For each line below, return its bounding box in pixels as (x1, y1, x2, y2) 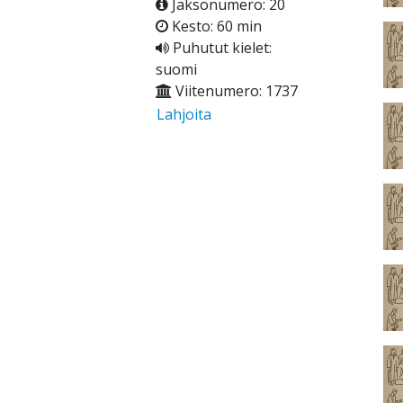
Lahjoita (156, 104, 211, 125)
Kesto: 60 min (167, 16, 262, 37)
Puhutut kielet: (168, 38, 272, 58)
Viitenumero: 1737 (171, 81, 298, 102)
